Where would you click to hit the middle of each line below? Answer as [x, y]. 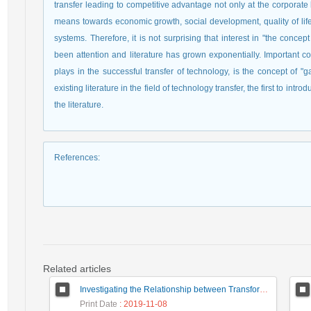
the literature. [79, 105]
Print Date [99, 304]
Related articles [77, 269]
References [76, 158]
